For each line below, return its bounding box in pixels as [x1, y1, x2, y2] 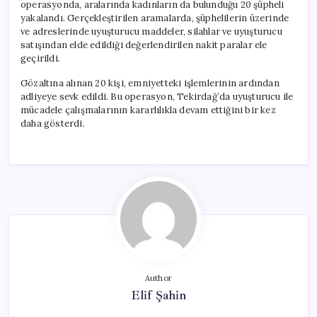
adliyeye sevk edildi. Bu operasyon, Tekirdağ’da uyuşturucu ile [21, 90, 294, 103]
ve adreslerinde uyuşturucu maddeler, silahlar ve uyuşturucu [21, 25, 282, 38]
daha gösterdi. [21, 117, 85, 129]
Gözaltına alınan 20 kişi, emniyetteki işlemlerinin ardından [21, 76, 279, 89]
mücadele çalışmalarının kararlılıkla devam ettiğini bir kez [21, 103, 276, 116]
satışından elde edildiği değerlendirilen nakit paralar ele [21, 38, 267, 51]
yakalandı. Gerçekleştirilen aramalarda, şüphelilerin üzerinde [21, 11, 289, 24]
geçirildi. [21, 52, 61, 64]
